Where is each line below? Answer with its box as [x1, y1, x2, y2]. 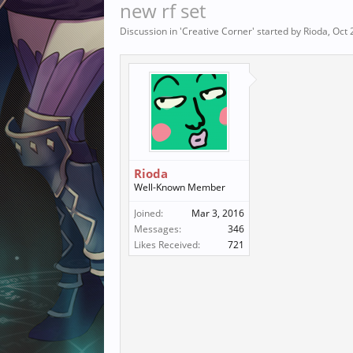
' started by [252, 24, 303, 38]
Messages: [134, 222, 181, 236]
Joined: [134, 206, 163, 220]
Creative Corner [182, 24, 252, 38]
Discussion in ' [120, 24, 182, 38]
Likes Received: [134, 238, 200, 251]
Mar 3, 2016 [191, 206, 244, 220]
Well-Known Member [134, 180, 225, 194]
